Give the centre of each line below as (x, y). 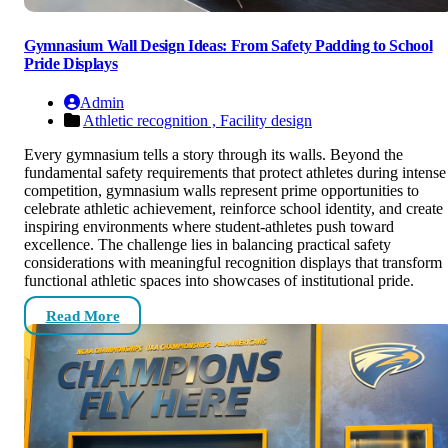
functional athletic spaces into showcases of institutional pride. (219, 281)
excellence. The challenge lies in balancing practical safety (207, 245)
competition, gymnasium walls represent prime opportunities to (221, 191)
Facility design (266, 121)
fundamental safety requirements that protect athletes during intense (235, 173)
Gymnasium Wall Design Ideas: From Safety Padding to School (228, 45)
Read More (82, 315)
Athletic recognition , (151, 121)
